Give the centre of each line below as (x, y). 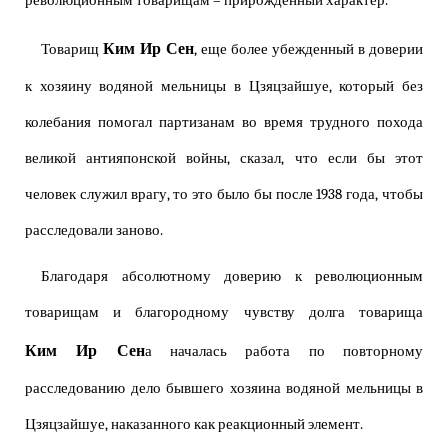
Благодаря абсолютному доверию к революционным (232, 277)
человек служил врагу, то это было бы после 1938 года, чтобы (224, 195)
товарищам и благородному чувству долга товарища (224, 313)
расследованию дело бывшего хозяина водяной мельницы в (224, 389)
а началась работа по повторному (284, 352)
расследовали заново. (94, 231)
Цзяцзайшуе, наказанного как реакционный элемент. (194, 425)
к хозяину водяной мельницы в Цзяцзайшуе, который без (224, 87)
